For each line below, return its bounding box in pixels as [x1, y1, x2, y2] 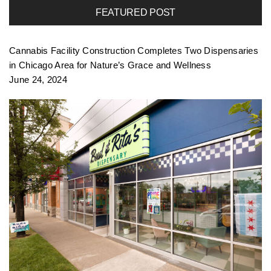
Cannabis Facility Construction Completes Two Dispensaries [9, 45, 259, 56]
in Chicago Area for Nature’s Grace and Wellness [9, 60, 212, 71]
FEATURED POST [96, 7, 175, 18]
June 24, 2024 [9, 74, 67, 85]
